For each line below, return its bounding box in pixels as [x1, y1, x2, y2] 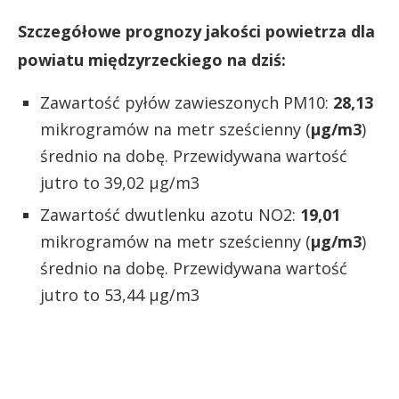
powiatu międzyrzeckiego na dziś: [18, 48, 286, 70]
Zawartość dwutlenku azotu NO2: [40, 203, 300, 225]
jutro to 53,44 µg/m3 [40, 283, 199, 305]
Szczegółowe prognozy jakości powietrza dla [18, 20, 375, 42]
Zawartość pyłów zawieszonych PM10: [40, 91, 333, 113]
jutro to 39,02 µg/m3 [40, 171, 199, 193]
